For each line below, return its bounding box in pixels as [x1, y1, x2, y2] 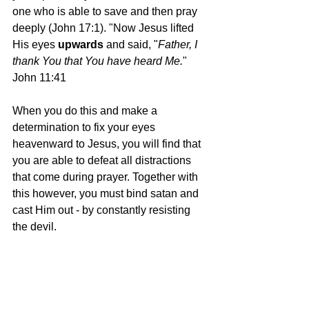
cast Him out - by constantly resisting [12, 204, 193, 216]
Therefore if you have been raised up [12, 254, 207, 266]
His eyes [12, 39, 58, 50]
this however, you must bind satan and [12, 188, 201, 199]
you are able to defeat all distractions [12, 154, 194, 166]
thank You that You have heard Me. [12, 55, 183, 67]
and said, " [106, 39, 158, 50]
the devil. [12, 221, 57, 232]
